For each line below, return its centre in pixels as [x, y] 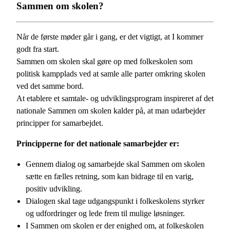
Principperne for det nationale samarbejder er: [98, 143]
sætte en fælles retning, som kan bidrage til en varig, [110, 176]
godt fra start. [38, 49]
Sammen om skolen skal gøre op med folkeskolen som [104, 61]
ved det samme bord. [50, 86]
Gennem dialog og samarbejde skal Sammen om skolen [115, 164]
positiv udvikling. [54, 188]
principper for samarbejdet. [60, 123]
